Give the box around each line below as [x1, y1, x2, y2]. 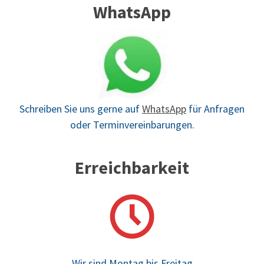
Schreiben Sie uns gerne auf [19, 102, 142, 116]
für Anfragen [186, 102, 245, 116]
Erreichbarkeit [75, 156, 189, 179]
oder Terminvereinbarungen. [70, 118, 194, 132]
